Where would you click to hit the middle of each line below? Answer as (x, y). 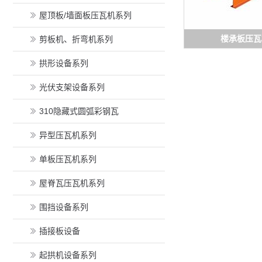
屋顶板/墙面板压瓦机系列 (85, 15)
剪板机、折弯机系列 (76, 39)
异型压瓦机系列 (68, 135)
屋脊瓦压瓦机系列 (72, 183)
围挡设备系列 (64, 207)
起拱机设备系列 (68, 255)
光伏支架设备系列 (72, 87)
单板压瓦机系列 (68, 159)
